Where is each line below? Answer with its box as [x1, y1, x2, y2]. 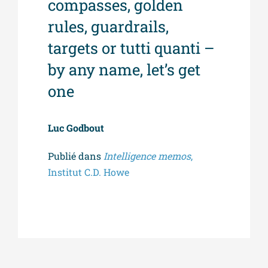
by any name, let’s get [48, 59, 200, 80]
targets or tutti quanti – [48, 38, 215, 58]
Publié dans [48, 150, 103, 162]
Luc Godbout [48, 121, 104, 134]
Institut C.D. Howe [48, 166, 129, 178]
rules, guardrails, [48, 16, 169, 36]
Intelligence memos [103, 150, 191, 162]
